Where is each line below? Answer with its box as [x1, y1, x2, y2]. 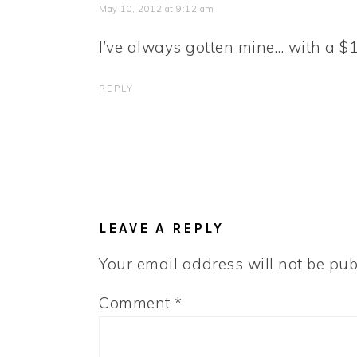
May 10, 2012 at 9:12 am [99, 3, 214, 15]
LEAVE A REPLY [99, 220, 224, 237]
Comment [99, 293, 175, 313]
